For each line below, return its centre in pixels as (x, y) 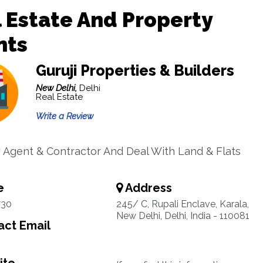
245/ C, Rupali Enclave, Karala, (182, 204)
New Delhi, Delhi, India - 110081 (183, 216)
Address (147, 188)
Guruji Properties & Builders (135, 70)
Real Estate (59, 97)
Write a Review (64, 116)
